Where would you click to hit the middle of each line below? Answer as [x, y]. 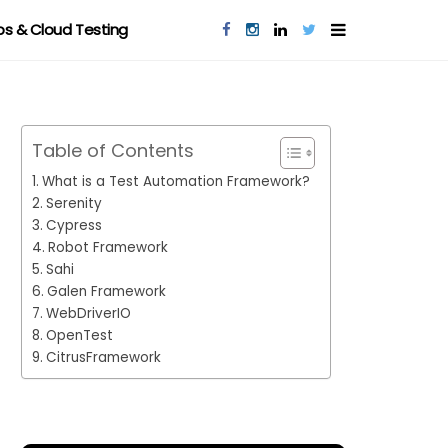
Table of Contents [113, 150]
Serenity [73, 203]
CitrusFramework [103, 357]
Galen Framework [106, 291]
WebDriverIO [88, 313]
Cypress [73, 225]
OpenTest [79, 335]
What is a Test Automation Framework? [175, 181]
